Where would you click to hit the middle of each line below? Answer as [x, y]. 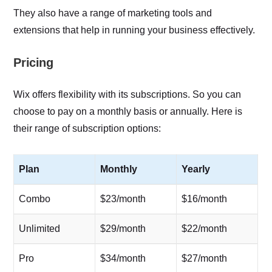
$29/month [123, 228]
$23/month [123, 199]
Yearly [196, 169]
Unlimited [40, 228]
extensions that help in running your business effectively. [134, 30]
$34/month [123, 258]
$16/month [205, 199]
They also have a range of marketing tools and [113, 13]
